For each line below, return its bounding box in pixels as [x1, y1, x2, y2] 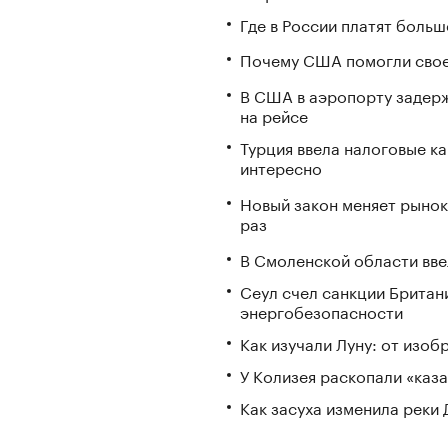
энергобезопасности [240, 297, 403, 323]
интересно [240, 154, 322, 180]
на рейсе [240, 102, 308, 128]
